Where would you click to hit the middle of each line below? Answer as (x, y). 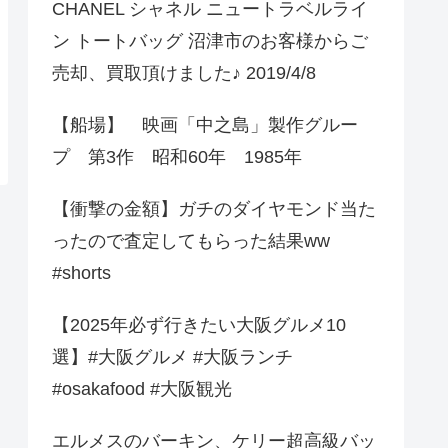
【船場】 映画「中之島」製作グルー (205, 125)
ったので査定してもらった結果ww (191, 241)
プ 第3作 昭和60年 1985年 (177, 157)
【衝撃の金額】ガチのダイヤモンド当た (214, 209)
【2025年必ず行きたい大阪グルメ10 (199, 325)
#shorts (81, 273)
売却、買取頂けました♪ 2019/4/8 (184, 73)
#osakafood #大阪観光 (142, 389)
